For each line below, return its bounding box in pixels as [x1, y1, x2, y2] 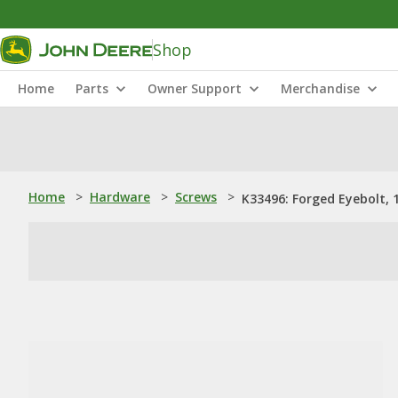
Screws [175, 188, 217, 205]
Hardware [90, 188, 150, 205]
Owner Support [147, 80, 242, 97]
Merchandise [281, 80, 360, 97]
